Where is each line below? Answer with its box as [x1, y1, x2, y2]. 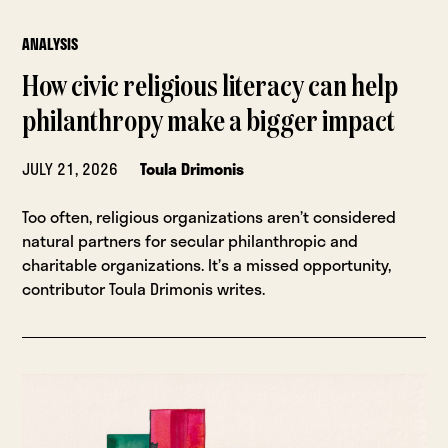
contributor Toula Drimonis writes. [22, 275, 266, 301]
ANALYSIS [22, 31, 79, 56]
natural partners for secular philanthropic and [22, 227, 359, 253]
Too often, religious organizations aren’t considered [22, 203, 397, 229]
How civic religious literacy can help [22, 72, 399, 103]
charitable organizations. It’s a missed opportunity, [22, 251, 392, 277]
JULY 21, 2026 [22, 155, 119, 181]
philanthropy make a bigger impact [22, 107, 396, 138]
